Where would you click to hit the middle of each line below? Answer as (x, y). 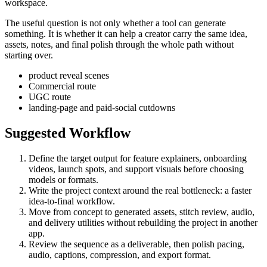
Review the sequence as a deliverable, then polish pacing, (136, 244)
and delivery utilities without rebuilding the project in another (143, 222)
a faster (238, 190)
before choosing (212, 169)
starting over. (29, 55)
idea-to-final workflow (71, 201)
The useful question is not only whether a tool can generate (115, 23)
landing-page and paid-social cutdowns (102, 107)
